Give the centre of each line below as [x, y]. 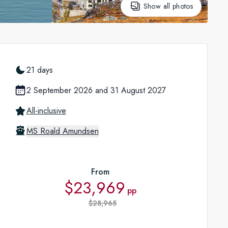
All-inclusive [46, 111]
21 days [39, 70]
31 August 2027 [138, 91]
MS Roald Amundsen [62, 131]
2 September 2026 [59, 91]
